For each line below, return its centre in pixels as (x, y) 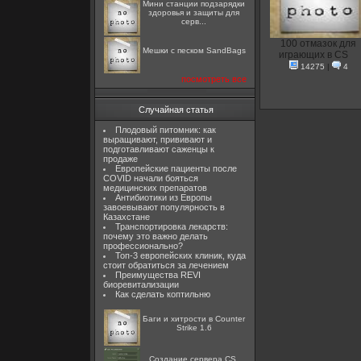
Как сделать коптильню (162, 294)
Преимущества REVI (158, 275)
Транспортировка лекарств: (171, 226)
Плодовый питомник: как (165, 130)
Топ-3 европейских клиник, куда (180, 255)
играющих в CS (313, 55)
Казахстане (127, 217)
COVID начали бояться (151, 178)
